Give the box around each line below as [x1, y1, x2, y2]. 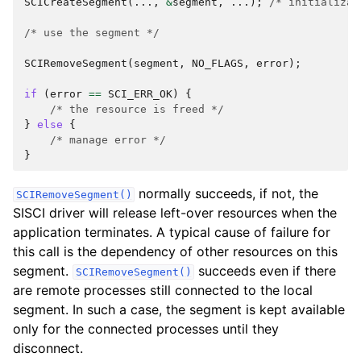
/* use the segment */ [24, 27, 160, 39]
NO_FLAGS [192, 57, 243, 69]
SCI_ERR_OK [108, 88, 172, 100]
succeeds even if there [194, 263, 337, 279]
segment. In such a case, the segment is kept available [13, 301, 345, 317]
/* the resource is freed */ [50, 103, 224, 115]
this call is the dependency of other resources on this [13, 243, 338, 259]
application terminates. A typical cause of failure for [13, 224, 330, 240]
